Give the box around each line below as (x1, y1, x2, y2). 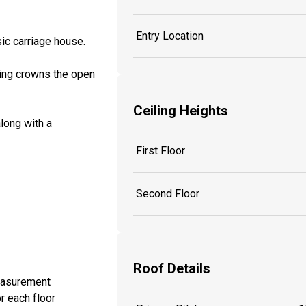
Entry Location (136, 29, 204, 43)
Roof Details (133, 260, 210, 277)
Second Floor (136, 187, 199, 201)
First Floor (136, 144, 185, 158)
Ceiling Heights (133, 102, 228, 119)
